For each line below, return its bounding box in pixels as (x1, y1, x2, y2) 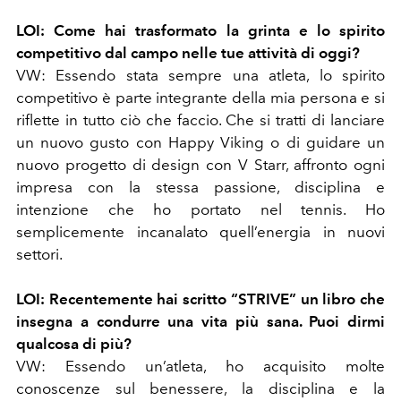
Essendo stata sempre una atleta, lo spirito (46, 66, 385, 85)
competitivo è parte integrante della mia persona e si (16, 89, 385, 107)
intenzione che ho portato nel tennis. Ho (16, 200, 385, 219)
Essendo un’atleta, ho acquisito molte (46, 357, 385, 376)
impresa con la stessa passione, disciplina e (16, 178, 385, 197)
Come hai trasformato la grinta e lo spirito (45, 21, 385, 40)
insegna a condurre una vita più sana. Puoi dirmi (16, 312, 385, 331)
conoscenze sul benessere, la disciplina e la (16, 380, 385, 398)
